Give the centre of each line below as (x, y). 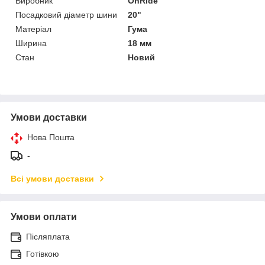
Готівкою (43, 253)
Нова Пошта (51, 137)
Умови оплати (44, 216)
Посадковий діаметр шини (66, 14)
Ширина (31, 43)
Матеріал (33, 29)
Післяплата (48, 236)
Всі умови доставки (52, 178)
